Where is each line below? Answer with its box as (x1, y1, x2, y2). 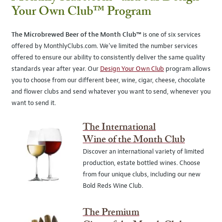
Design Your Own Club (100, 65, 164, 73)
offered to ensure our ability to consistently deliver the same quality (11, 54, 205, 61)
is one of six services (141, 31, 201, 39)
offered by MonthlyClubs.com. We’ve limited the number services (11, 42, 198, 50)
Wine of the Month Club (82, 135, 185, 145)
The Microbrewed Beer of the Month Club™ (11, 31, 141, 39)
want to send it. (11, 99, 56, 107)
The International (82, 123, 156, 132)
